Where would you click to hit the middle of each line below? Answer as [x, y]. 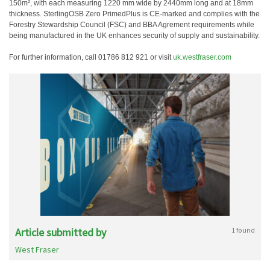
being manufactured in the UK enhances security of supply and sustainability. [134, 36]
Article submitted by [61, 232]
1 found [243, 230]
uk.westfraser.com [202, 57]
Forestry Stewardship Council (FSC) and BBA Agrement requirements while [132, 25]
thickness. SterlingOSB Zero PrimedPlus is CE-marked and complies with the [134, 14]
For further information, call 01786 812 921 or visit [91, 57]
